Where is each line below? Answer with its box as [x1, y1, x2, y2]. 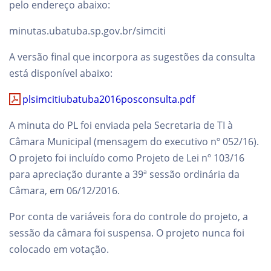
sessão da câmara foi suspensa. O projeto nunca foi [9, 226, 244, 240]
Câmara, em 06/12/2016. [9, 184, 120, 197]
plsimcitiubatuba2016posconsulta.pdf [22, 93, 195, 106]
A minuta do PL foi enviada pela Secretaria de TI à [9, 119, 233, 132]
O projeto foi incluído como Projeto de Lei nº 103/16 [9, 151, 244, 165]
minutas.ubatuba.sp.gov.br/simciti [9, 24, 166, 38]
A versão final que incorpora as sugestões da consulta [9, 50, 255, 64]
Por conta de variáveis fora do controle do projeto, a [9, 210, 248, 223]
